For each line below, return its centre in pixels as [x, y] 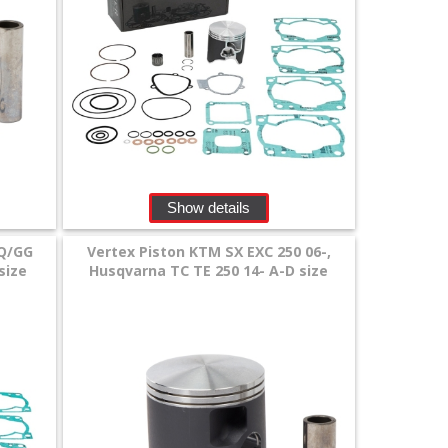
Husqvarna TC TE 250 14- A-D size [209, 271]
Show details [209, 207]
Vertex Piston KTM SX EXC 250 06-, [208, 252]
